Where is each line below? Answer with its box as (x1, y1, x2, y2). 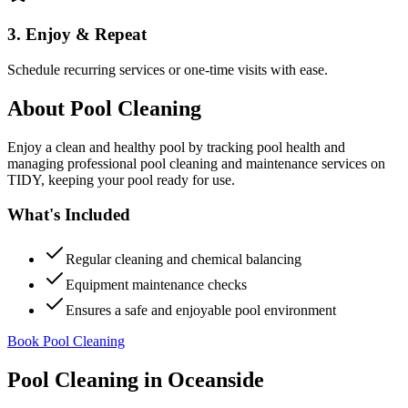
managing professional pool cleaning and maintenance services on (7, 155, 385, 171)
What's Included (7, 205, 130, 225)
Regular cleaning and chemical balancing (66, 251, 301, 267)
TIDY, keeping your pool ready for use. (7, 171, 235, 188)
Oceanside (168, 367, 264, 392)
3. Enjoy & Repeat (7, 25, 147, 45)
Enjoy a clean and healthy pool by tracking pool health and (7, 138, 345, 155)
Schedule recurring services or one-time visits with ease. (7, 61, 328, 77)
